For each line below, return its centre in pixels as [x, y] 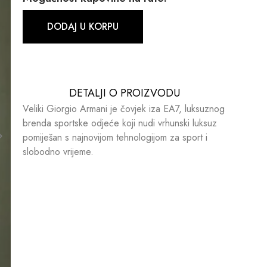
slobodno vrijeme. [58, 151]
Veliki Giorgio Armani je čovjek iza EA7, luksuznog [123, 108]
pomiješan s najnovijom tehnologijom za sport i [115, 137]
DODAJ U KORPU [83, 26]
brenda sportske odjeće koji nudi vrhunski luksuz [119, 123]
